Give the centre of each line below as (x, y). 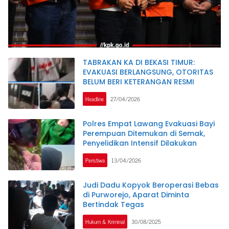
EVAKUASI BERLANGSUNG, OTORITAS (148, 72)
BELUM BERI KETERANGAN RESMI (139, 82)
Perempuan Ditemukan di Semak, (144, 134)
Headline (95, 99)
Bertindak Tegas (113, 205)
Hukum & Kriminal (105, 222)
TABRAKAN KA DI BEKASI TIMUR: (139, 63)
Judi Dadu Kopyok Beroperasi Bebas (151, 185)
